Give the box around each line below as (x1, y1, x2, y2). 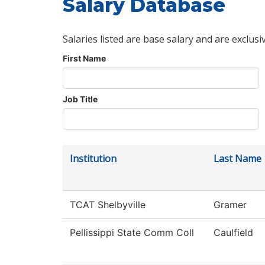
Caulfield (214, 227, 253, 239)
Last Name (214, 152, 261, 166)
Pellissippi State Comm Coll (70, 227, 194, 239)
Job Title (63, 94, 98, 105)
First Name (63, 53, 106, 64)
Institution (70, 152, 117, 166)
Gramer (214, 199, 247, 211)
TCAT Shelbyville (70, 199, 146, 211)
